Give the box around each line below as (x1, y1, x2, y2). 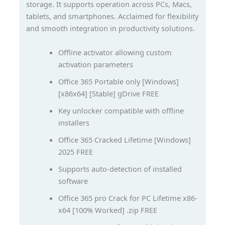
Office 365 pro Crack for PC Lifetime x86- (58, 192, 198, 203)
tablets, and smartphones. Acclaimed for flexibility (26, 11, 199, 22)
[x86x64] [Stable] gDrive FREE (58, 88, 159, 98)
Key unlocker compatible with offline (58, 105, 184, 116)
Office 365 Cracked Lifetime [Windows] (58, 134, 191, 145)
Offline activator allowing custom (58, 47, 172, 57)
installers (58, 117, 90, 128)
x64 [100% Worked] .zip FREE (58, 204, 158, 215)
